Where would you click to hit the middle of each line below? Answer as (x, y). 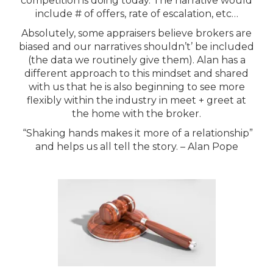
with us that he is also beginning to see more (136, 87)
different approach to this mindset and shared (136, 73)
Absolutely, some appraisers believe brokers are (136, 33)
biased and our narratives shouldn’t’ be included (136, 47)
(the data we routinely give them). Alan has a (136, 60)
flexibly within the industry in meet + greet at (136, 100)
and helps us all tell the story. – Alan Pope (136, 147)
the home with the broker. (136, 114)
